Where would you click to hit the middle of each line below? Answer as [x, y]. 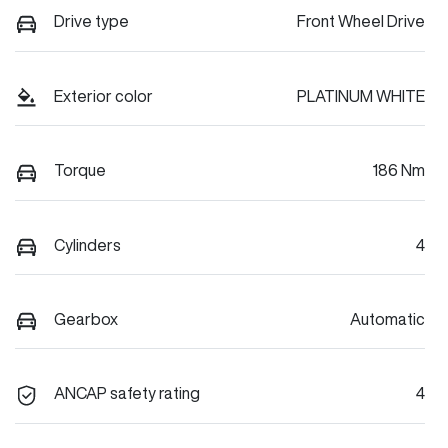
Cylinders [87, 244]
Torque [80, 170]
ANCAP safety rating [127, 393]
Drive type [91, 21]
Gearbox [86, 318]
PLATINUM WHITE [361, 95]
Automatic [387, 318]
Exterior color [103, 95]
